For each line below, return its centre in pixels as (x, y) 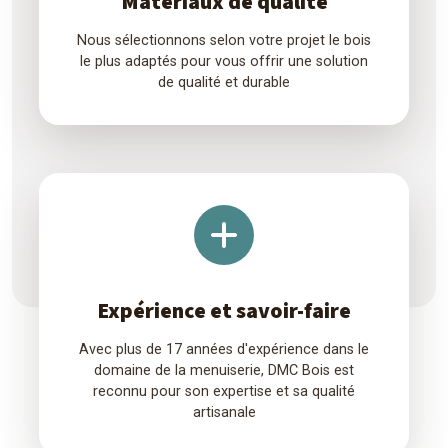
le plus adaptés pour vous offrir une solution (224, 61)
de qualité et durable (224, 82)
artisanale (224, 412)
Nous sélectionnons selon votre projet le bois (224, 40)
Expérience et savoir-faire (224, 310)
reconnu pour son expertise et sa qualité (224, 391)
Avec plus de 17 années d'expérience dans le (224, 349)
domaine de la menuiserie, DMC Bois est (224, 370)
